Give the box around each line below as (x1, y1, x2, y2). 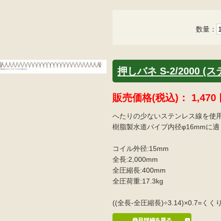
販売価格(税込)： (112, 92, 192, 103)
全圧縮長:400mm (112, 166, 166, 174)
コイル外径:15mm (112, 144, 169, 152)
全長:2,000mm (112, 155, 158, 163)
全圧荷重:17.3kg (112, 177, 164, 185)
